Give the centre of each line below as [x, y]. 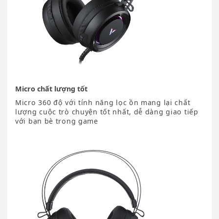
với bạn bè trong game [57, 121]
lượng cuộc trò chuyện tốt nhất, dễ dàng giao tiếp [107, 112]
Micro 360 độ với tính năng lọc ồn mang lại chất [103, 103]
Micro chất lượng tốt [51, 89]
